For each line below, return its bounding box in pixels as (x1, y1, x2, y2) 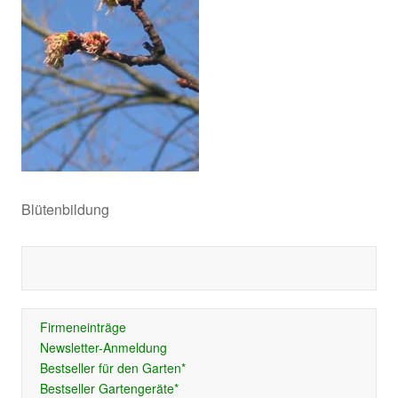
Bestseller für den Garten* (39, 359, 186, 377)
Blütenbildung (20, 199, 109, 219)
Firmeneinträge (39, 318, 126, 336)
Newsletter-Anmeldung (39, 338, 167, 356)
